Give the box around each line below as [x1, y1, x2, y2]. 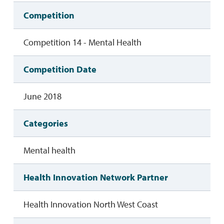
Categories [23, 117, 68, 129]
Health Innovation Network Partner [23, 171, 168, 183]
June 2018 [23, 90, 61, 102]
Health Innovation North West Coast [23, 198, 158, 210]
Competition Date [23, 63, 96, 75]
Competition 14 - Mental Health [23, 36, 141, 48]
